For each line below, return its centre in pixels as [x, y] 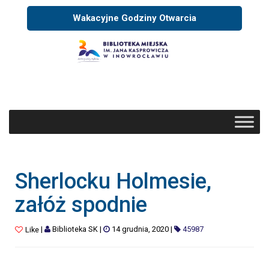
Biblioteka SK [75, 229]
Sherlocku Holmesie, [113, 181]
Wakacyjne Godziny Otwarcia [134, 18]
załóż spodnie [81, 204]
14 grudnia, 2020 [140, 229]
